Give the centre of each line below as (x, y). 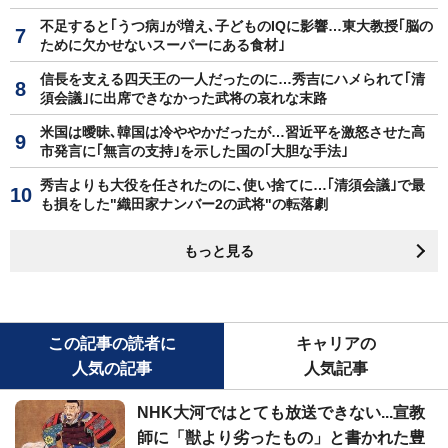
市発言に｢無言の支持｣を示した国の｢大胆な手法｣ (194, 150)
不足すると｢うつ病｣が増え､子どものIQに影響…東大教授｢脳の (236, 25)
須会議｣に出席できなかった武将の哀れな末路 (183, 97)
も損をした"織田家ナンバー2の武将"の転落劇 (184, 203)
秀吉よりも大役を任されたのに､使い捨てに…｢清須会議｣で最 (232, 184)
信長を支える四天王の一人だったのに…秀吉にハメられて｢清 (232, 78)
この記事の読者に (112, 343)
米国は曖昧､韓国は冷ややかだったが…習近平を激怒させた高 (232, 131)
